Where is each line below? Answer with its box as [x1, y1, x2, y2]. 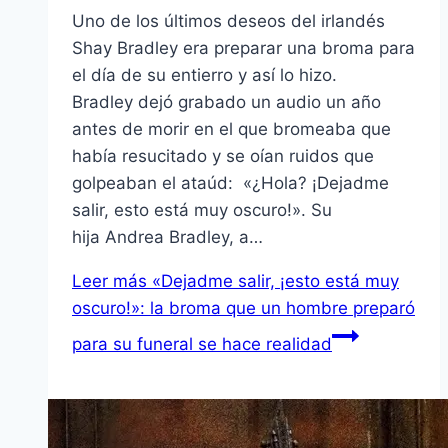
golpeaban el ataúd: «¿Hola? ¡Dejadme [72, 173, 389, 194]
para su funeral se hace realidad [72, 334, 332, 355]
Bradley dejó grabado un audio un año [72, 92, 381, 113]
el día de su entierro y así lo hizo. [72, 65, 337, 86]
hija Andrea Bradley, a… [72, 227, 263, 248]
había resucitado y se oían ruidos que [72, 146, 374, 167]
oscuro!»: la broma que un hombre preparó [72, 298, 415, 319]
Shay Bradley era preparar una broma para [72, 38, 415, 59]
